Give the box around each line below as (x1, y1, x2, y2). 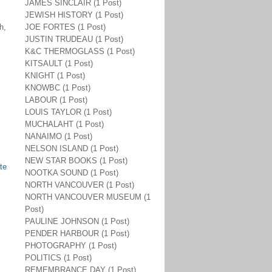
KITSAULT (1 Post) (25, 59, 93, 68)
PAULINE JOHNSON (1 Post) (25, 217, 129, 226)
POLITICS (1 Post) (25, 253, 92, 262)
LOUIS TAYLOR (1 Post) (25, 107, 112, 117)
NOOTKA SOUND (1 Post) (25, 168, 118, 177)
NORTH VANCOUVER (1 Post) (25, 180, 134, 189)
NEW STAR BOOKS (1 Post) (25, 156, 127, 165)
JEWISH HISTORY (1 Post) (25, 10, 123, 19)
